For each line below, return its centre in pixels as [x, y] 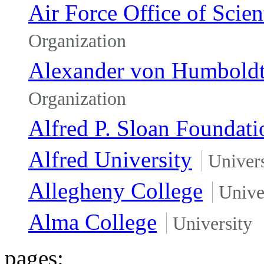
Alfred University [110, 159]
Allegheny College [115, 190]
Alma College [93, 222]
